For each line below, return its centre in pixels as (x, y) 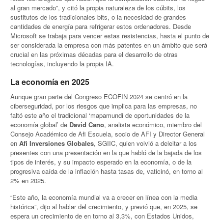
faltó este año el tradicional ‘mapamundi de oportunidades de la (100, 115)
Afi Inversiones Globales (57, 143)
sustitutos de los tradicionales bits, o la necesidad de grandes (98, 17)
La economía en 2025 (50, 82)
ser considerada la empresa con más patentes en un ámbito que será (109, 45)
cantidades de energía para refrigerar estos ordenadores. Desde (101, 27)
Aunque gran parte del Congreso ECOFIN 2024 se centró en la (99, 96)
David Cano (87, 124)
